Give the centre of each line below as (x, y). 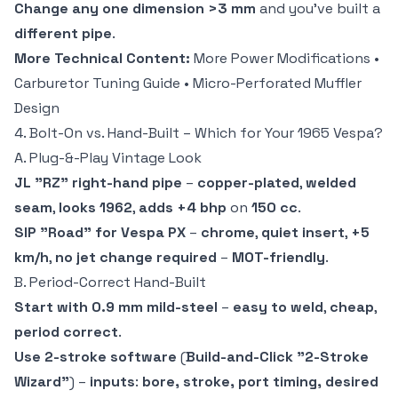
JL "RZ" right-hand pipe (98, 183)
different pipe (63, 34)
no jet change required (136, 258)
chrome (228, 233)
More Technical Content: (102, 59)
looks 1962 (96, 208)
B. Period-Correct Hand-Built (110, 283)
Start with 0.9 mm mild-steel (116, 307)
